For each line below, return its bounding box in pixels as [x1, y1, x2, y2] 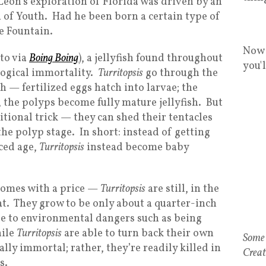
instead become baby [84, 140, 189, 155]
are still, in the [145, 182, 219, 197]
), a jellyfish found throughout [78, 51, 223, 66]
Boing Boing [29, 51, 78, 66]
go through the [143, 66, 218, 81]
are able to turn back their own [62, 226, 214, 241]
